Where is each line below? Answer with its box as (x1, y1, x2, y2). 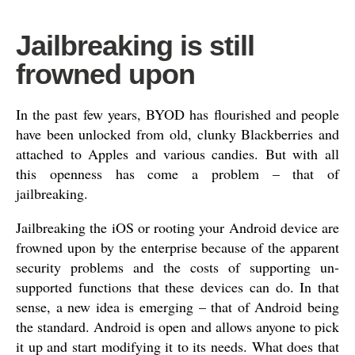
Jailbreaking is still (16, 29, 254, 62)
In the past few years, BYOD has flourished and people (16, 105, 339, 124)
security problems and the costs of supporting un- (16, 258, 339, 277)
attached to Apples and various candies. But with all (16, 144, 339, 163)
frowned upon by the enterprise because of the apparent (16, 238, 339, 257)
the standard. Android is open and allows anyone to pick (16, 317, 339, 336)
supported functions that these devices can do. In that (16, 277, 339, 296)
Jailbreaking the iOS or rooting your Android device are (16, 218, 339, 237)
